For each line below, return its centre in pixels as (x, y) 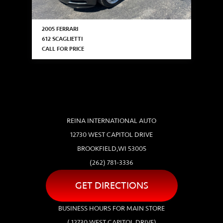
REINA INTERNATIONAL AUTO (111, 120)
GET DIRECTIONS (111, 185)
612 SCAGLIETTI (62, 39)
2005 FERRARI (60, 29)
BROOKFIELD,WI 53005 (111, 148)
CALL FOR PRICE (63, 49)
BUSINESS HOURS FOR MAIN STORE (111, 208)
